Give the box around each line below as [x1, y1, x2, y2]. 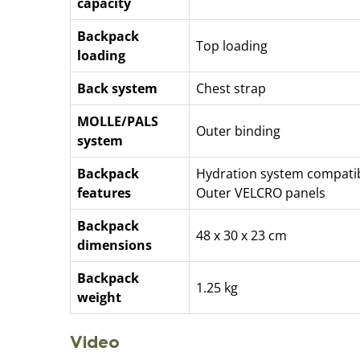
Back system [77, 80, 157, 97]
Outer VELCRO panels [196, 184, 325, 202]
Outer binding [196, 122, 280, 140]
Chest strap [196, 80, 266, 97]
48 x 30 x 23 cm [196, 227, 287, 244]
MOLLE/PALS [77, 112, 158, 130]
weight [77, 288, 121, 306]
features [77, 184, 131, 202]
